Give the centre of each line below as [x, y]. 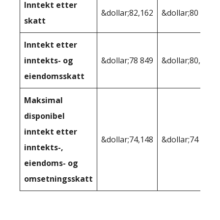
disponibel [44, 116]
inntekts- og [49, 61]
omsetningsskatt [58, 179]
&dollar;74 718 [188, 140]
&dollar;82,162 [127, 13]
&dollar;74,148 [127, 140]
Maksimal [43, 100]
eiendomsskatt [54, 76]
